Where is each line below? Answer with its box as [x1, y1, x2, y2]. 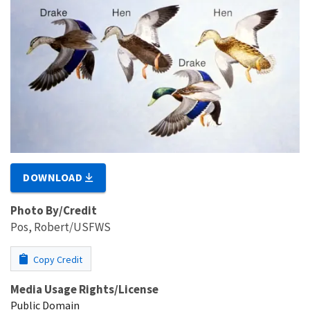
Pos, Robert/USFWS [10, 219, 111, 235]
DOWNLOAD [23, 170, 86, 185]
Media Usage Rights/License [10, 282, 158, 298]
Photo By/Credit [10, 203, 97, 219]
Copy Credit [31, 253, 82, 266]
